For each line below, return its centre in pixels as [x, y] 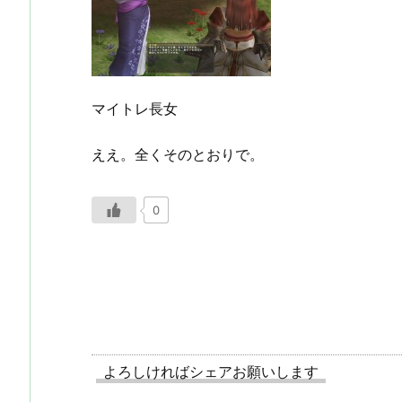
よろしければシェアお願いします [211, 372]
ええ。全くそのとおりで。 [178, 154]
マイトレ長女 [135, 108]
